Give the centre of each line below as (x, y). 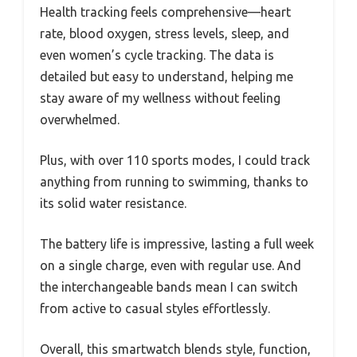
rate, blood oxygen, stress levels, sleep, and (165, 33)
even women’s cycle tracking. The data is (157, 55)
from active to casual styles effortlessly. (155, 308)
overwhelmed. (80, 120)
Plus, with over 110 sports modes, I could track (175, 160)
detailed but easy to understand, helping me (167, 76)
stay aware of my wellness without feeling (160, 98)
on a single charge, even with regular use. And (171, 265)
